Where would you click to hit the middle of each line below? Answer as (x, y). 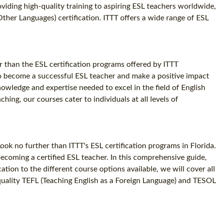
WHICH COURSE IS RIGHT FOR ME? (61, 38)
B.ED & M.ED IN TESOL (82, 59)
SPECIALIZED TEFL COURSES (72, 17)
